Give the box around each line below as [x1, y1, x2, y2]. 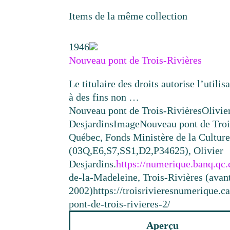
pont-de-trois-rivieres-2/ [69, 198, 171, 210]
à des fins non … [69, 91, 140, 103]
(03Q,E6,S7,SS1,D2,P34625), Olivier [69, 145, 224, 157]
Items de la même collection [69, 10, 188, 22]
